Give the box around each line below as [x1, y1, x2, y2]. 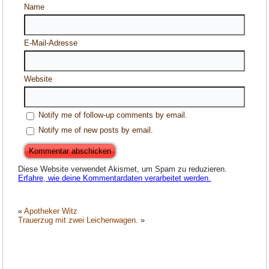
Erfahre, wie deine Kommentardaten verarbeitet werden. [18, 174, 211, 183]
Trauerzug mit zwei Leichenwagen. [18, 216, 139, 225]
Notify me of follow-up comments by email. [38, 110, 188, 120]
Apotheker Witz [24, 207, 78, 216]
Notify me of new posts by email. [38, 125, 154, 135]
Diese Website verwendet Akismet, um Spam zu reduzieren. [18, 165, 228, 174]
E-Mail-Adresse [24, 38, 78, 48]
